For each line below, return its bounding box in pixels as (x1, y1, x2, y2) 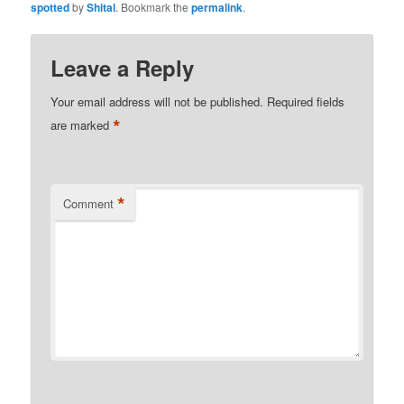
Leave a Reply (50, 52, 195, 84)
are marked (50, 116, 114, 134)
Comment (63, 195, 115, 213)
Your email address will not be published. (50, 93, 264, 111)
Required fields (267, 93, 345, 111)
